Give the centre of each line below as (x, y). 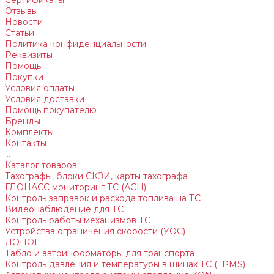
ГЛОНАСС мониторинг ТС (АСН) (76, 187)
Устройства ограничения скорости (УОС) (95, 231)
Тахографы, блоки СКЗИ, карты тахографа (96, 176)
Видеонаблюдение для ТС (64, 209)
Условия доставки (45, 99)
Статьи (20, 33)
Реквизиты (29, 55)
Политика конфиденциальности (76, 44)
